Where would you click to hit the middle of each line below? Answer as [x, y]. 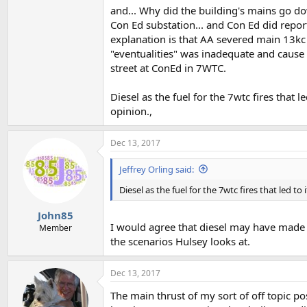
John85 [55, 215]
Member [55, 228]
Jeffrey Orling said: [157, 169]
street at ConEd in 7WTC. [168, 67]
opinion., [131, 111]
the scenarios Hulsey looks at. [180, 241]
